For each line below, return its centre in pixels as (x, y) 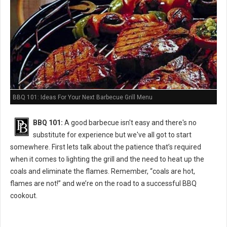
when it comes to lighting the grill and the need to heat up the (107, 159)
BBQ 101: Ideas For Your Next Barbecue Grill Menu (83, 97)
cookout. (24, 196)
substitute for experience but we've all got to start (112, 135)
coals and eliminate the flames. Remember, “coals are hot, (103, 172)
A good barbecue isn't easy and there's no (130, 123)
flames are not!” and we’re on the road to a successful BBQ (103, 184)
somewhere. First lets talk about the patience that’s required (106, 147)
